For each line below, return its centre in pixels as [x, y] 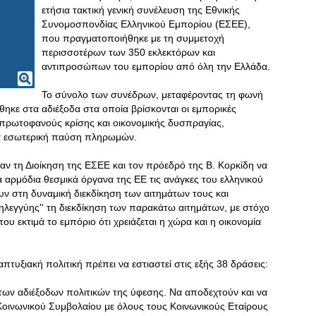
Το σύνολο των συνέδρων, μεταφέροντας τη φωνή [152, 95]
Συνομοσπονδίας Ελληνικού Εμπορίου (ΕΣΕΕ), [146, 24]
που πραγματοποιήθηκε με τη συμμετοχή [133, 38]
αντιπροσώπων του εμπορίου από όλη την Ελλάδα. [156, 66]
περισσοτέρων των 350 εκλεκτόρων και [128, 52]
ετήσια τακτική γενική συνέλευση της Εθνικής [141, 10]
